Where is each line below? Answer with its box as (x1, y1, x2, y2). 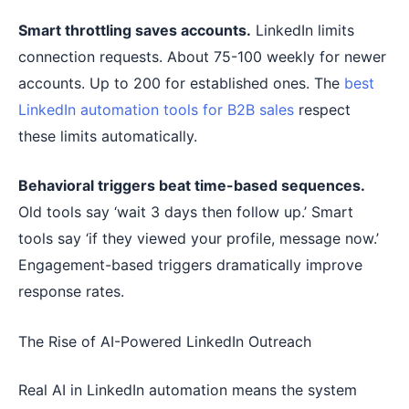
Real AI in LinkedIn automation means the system (18, 380, 357, 399)
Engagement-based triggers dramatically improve (18, 256, 362, 275)
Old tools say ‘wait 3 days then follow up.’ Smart (18, 203, 353, 222)
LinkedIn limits (251, 20, 354, 39)
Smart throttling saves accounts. (18, 20, 251, 39)
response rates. (18, 282, 124, 301)
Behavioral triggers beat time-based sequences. (18, 176, 365, 195)
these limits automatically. (18, 126, 197, 145)
